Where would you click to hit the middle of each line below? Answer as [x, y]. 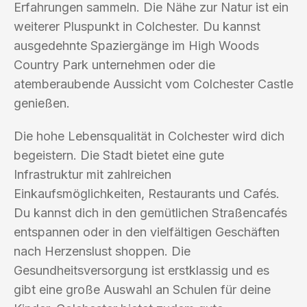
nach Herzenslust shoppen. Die [102, 251]
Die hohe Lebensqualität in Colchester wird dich [149, 136]
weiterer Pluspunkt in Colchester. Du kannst [137, 26]
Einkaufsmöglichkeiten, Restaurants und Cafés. [147, 193]
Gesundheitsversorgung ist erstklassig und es [142, 270]
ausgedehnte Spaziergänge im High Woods [136, 45]
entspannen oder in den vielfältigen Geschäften [147, 232]
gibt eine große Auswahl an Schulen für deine [142, 289]
